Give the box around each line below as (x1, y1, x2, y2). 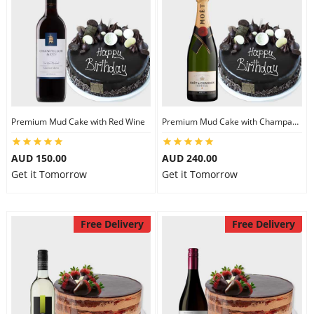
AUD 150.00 (11, 151, 67, 165)
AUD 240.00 (162, 151, 217, 165)
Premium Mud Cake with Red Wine (11, 116, 145, 128)
